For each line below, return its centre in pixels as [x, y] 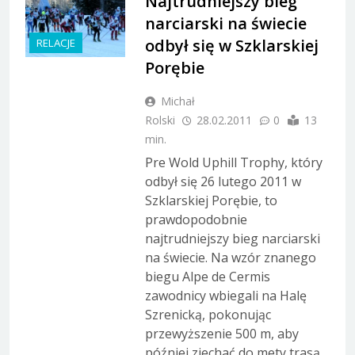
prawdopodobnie [196, 219]
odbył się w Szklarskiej [231, 45]
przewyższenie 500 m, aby [221, 333]
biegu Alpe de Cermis [207, 276]
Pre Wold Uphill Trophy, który [233, 162]
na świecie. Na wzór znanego [230, 257]
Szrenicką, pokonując [208, 314]
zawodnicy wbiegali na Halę [225, 295]
